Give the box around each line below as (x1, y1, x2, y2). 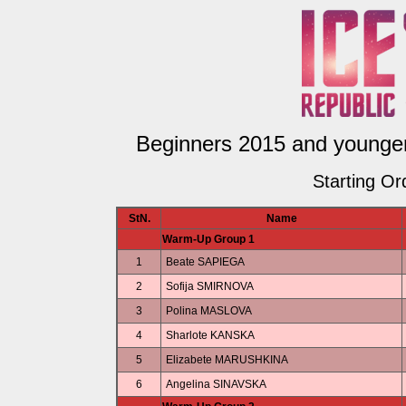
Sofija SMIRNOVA (166, 280, 254, 293)
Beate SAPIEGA (166, 256, 245, 268)
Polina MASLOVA (166, 304, 252, 317)
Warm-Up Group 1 (162, 233, 255, 246)
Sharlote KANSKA (166, 329, 255, 342)
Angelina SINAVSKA (166, 378, 266, 391)
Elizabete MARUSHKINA (166, 353, 288, 366)
